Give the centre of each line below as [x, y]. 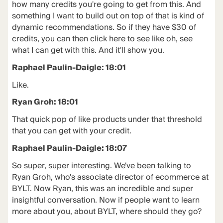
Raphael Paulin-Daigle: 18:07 [69, 148]
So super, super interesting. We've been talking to [101, 166]
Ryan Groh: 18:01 [45, 103]
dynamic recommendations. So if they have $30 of [104, 27]
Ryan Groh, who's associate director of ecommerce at [110, 177]
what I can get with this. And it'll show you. [88, 50]
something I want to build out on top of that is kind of [108, 16]
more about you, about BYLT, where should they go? [107, 212]
